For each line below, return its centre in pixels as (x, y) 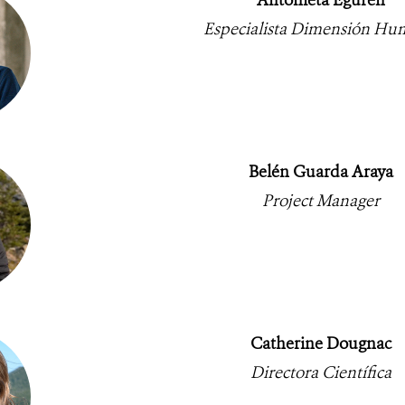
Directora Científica (320, 372)
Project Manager (320, 200)
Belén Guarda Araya (320, 171)
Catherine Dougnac (320, 343)
